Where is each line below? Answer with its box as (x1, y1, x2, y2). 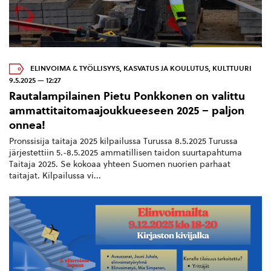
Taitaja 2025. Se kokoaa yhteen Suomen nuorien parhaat (9, 159, 230, 170)
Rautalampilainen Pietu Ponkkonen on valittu (9, 90, 245, 103)
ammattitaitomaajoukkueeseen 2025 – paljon (9, 104, 244, 117)
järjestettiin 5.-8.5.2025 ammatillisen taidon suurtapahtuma (9, 148, 242, 158)
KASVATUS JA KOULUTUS (123, 64, 209, 73)
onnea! (9, 119, 45, 132)
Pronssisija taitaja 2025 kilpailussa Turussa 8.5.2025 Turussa (9, 136, 238, 147)
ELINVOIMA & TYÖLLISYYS (30, 64, 120, 73)
